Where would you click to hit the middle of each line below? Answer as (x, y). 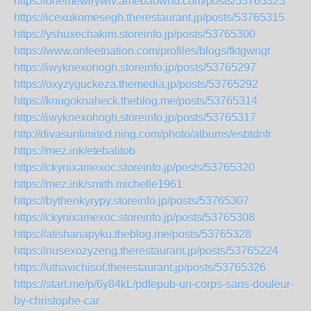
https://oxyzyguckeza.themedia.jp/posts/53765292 (136, 84)
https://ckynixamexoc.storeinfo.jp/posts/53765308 (134, 218)
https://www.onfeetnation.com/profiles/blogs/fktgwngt (142, 51)
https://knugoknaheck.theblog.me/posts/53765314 (136, 101)
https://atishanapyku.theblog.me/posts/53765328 (133, 234)
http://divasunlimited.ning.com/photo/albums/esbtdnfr (143, 134)
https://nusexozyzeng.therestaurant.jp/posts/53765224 (146, 251)
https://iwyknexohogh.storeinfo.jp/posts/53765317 (135, 118)
